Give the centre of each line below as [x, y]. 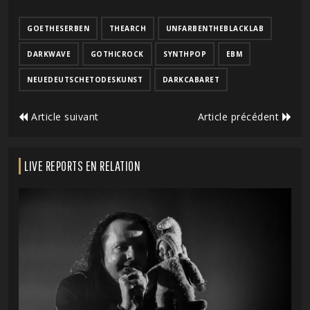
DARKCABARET [191, 80]
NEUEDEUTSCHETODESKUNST [85, 80]
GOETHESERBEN [58, 29]
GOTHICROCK [117, 54]
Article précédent [240, 117]
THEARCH [127, 29]
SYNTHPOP [185, 54]
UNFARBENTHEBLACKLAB [215, 29]
